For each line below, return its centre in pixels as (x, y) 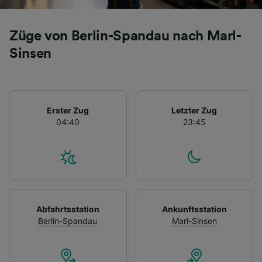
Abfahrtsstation (68, 209)
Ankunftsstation (194, 209)
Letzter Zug (194, 110)
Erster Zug (68, 110)
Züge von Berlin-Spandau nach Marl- (125, 36)
